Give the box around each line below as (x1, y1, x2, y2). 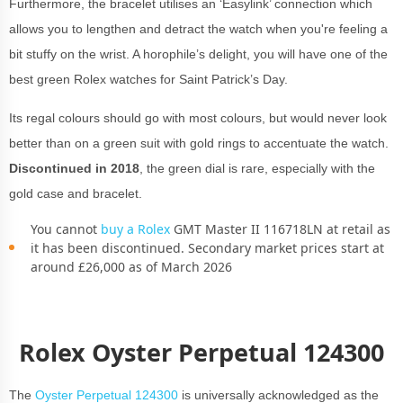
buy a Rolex (101, 219, 174, 237)
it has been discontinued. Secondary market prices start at (31, 238, 384, 256)
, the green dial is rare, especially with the (139, 160, 375, 175)
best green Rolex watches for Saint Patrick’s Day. (9, 71, 291, 86)
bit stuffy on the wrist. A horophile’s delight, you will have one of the (9, 46, 388, 61)
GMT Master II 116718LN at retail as (174, 219, 390, 237)
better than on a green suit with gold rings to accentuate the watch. (9, 135, 389, 150)
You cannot (31, 219, 101, 237)
